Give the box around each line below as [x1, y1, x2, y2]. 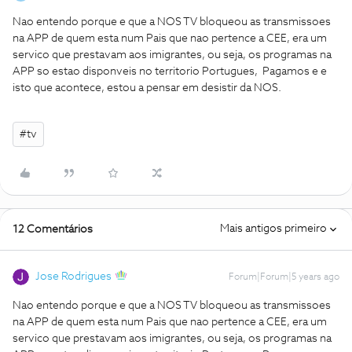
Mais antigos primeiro [220, 223, 327, 234]
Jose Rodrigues [35, 271, 112, 282]
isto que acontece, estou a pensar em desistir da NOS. [13, 82, 281, 93]
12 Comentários [13, 224, 93, 235]
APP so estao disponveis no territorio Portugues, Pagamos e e [13, 66, 327, 77]
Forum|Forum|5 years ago [229, 273, 339, 282]
